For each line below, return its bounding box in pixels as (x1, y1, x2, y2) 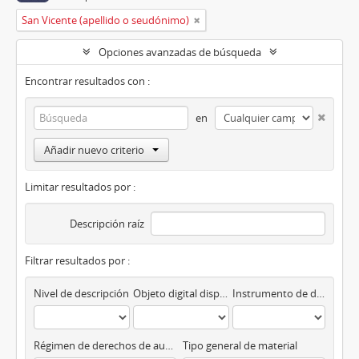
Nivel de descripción (34, 286, 129, 301)
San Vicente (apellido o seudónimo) (22, 13, 189, 27)
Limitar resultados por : (25, 179, 135, 194)
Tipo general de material (182, 338, 297, 353)
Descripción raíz (70, 216, 145, 231)
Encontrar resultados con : (25, 74, 150, 88)
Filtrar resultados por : (25, 253, 130, 268)
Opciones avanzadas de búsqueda (98, 45, 261, 59)
